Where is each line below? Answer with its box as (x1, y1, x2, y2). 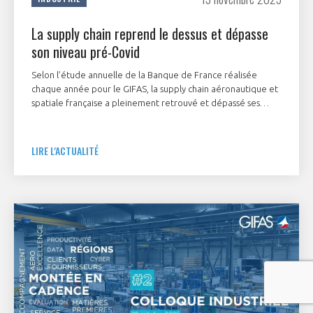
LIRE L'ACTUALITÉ (31, 143, 99, 158)
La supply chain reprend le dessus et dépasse (31, 22, 268, 44)
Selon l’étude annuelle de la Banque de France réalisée (31, 69, 257, 80)
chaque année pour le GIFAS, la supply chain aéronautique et (31, 83, 278, 94)
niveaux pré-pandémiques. (31, 111, 140, 122)
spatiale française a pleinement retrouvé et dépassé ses (31, 97, 260, 108)
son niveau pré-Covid (31, 41, 140, 62)
